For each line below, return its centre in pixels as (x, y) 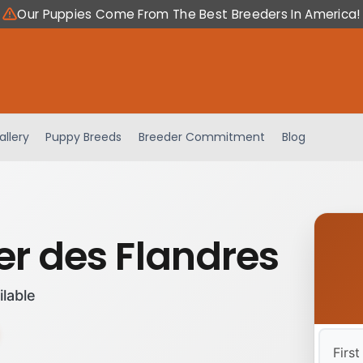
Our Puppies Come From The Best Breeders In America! (189, 14)
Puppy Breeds (84, 137)
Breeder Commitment (202, 137)
